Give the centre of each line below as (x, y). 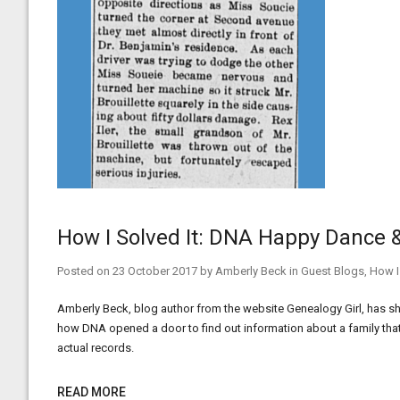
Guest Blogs (333, 271)
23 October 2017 (155, 271)
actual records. (96, 348)
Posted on (85, 271)
